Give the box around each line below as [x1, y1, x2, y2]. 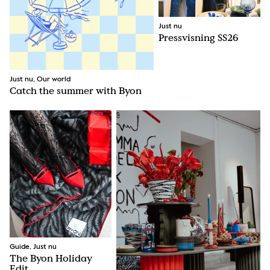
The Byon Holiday [10, 251, 92, 264]
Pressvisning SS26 [159, 31, 239, 44]
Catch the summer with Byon [10, 84, 142, 97]
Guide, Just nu [10, 243, 57, 251]
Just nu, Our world [10, 76, 71, 84]
